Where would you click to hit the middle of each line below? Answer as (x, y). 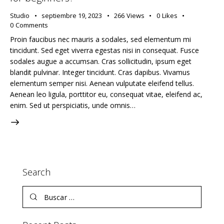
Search (36, 172)
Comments (31, 25)
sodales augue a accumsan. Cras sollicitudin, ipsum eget (101, 61)
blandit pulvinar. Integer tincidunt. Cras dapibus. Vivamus (100, 72)
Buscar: (34, 190)
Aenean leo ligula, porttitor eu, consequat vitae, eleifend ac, (106, 94)
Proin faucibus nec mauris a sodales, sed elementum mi (100, 39)
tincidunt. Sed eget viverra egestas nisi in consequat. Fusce (104, 50)
